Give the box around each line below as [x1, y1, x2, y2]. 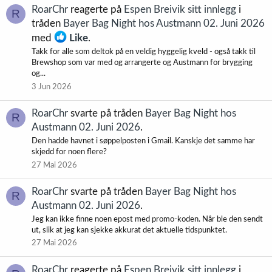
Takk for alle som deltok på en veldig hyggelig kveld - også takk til [32, 48, 256, 56]
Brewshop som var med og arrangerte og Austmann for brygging [32, 59, 253, 67]
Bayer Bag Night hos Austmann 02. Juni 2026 [63, 18, 265, 29]
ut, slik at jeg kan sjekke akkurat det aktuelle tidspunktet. [32, 226, 227, 235]
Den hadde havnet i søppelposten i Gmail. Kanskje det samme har [32, 137, 255, 146]
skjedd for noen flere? [32, 148, 107, 157]
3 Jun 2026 [32, 83, 72, 91]
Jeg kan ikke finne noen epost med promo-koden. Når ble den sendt [32, 216, 263, 224]
